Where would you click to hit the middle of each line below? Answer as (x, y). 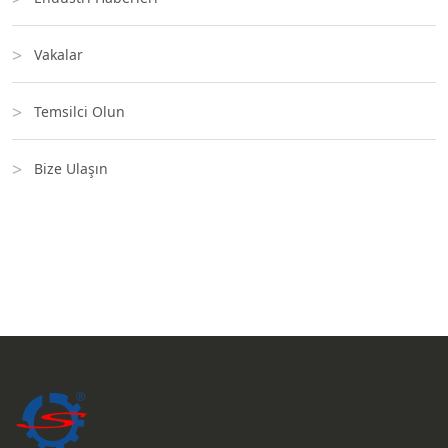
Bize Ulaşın (71, 168)
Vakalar (58, 54)
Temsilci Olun (79, 111)
